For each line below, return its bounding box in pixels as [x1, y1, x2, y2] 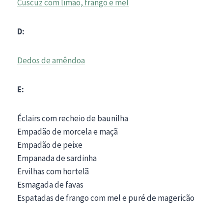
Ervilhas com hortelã [17, 165, 89, 177]
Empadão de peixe [17, 139, 82, 150]
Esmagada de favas [17, 179, 83, 190]
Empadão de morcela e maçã [17, 126, 118, 137]
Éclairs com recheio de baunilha [17, 112, 128, 124]
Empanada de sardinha [17, 152, 97, 164]
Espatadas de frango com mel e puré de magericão [17, 192, 194, 203]
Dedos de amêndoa [17, 55, 85, 66]
